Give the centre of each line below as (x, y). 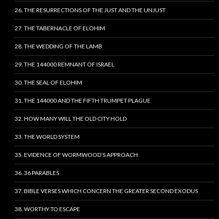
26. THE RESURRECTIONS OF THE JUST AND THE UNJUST (90, 10)
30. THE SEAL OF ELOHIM (48, 83)
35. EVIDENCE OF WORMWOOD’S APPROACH (76, 155)
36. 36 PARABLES (37, 173)
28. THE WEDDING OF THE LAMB (58, 46)
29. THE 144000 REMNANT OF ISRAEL (65, 65)
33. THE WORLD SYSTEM (47, 137)
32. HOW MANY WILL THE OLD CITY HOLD (71, 119)
